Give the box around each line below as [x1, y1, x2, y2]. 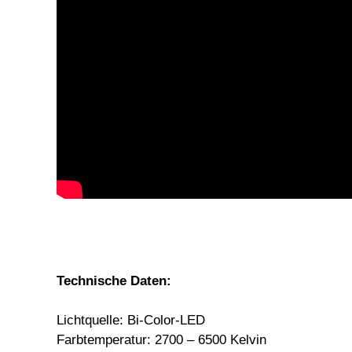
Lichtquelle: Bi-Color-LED [57, 312, 205, 328]
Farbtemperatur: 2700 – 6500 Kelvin [57, 332, 266, 347]
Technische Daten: [57, 273, 171, 288]
